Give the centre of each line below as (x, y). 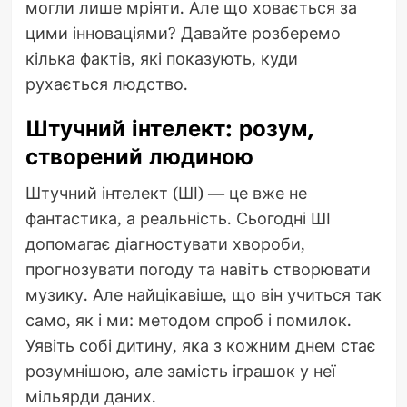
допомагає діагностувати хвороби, (165, 243)
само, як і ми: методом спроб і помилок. (188, 319)
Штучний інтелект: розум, (169, 128)
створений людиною (139, 156)
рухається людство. (106, 83)
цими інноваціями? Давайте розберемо (183, 32)
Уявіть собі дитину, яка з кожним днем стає (200, 345)
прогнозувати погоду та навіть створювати (198, 268)
